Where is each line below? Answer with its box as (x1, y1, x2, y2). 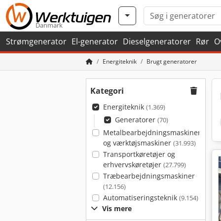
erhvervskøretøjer (103, 160, 163, 169)
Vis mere (102, 204, 132, 213)
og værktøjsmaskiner (103, 138, 173, 147)
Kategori (90, 85, 124, 96)
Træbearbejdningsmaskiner (103, 171, 195, 181)
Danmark (36, 21, 63, 30)
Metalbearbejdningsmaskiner (103, 128, 201, 137)
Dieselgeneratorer (123, 36, 191, 47)
